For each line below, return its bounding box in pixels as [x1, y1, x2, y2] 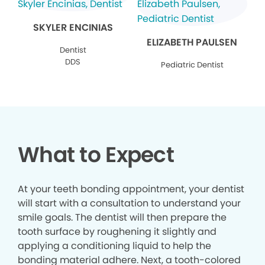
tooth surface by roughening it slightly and [18, 224, 216, 238]
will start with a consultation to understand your [18, 196, 241, 210]
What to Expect [18, 139, 174, 170]
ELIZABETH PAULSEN [147, 35, 238, 49]
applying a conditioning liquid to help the [18, 238, 211, 253]
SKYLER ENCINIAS [33, 20, 113, 34]
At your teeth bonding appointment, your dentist [18, 182, 244, 196]
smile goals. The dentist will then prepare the [18, 210, 227, 224]
